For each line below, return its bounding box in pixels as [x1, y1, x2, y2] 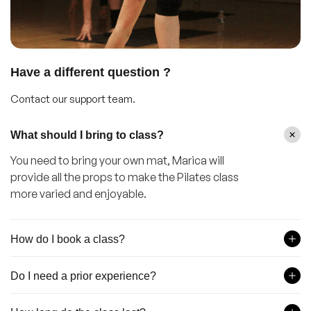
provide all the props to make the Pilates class [10, 170, 239, 185]
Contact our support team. [10, 92, 135, 106]
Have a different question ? [10, 65, 171, 80]
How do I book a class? [10, 233, 125, 245]
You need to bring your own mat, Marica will [10, 153, 224, 168]
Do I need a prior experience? [10, 269, 156, 282]
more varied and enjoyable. [10, 187, 149, 201]
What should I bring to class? [10, 129, 164, 142]
